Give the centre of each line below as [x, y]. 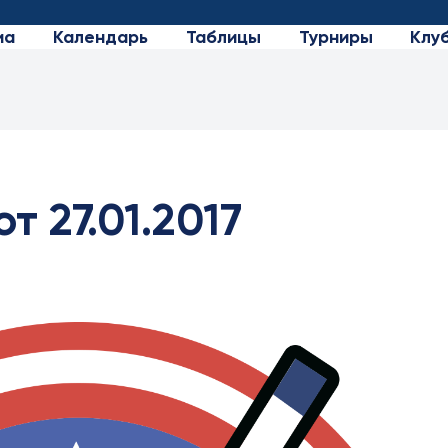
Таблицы [223, 37]
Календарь [100, 37]
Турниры [335, 37]
